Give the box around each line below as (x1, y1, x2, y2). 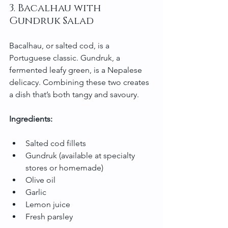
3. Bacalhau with (9, 1, 104, 15)
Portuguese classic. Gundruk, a (9, 52, 122, 63)
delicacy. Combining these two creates (9, 77, 151, 87)
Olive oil (25, 175, 55, 185)
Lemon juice (25, 199, 70, 209)
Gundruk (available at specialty (25, 150, 137, 160)
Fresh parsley (25, 211, 73, 221)
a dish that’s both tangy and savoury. (9, 89, 139, 99)
